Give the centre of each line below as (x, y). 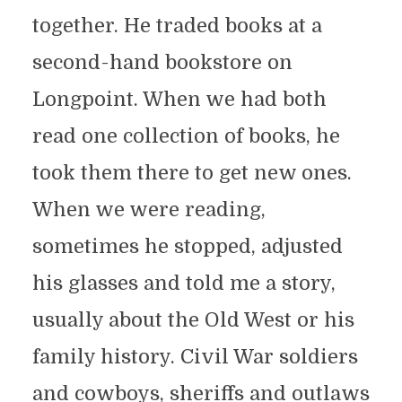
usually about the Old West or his (193, 320)
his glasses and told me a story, (184, 284)
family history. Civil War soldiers (195, 357)
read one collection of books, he (186, 136)
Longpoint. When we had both (179, 100)
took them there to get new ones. (192, 173)
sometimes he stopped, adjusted (187, 247)
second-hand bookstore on (162, 63)
